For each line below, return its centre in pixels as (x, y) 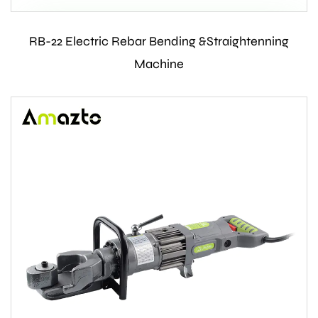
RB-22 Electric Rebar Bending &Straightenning (159, 42)
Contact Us (159, 41)
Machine (159, 64)
